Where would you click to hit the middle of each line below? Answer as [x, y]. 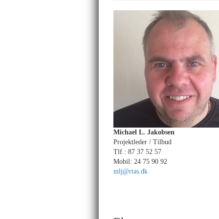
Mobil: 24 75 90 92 [140, 162]
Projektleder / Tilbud [142, 142]
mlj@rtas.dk [131, 171]
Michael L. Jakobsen [144, 132]
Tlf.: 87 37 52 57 [137, 152]
